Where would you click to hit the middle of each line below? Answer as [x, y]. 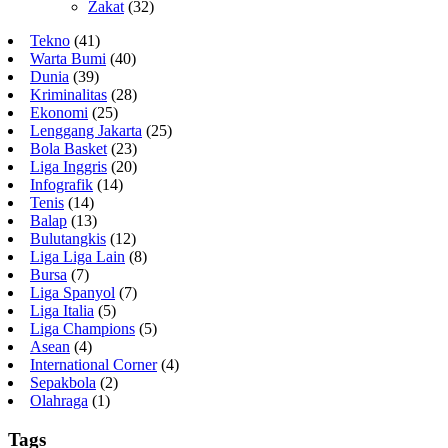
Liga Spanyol [72, 293]
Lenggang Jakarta [86, 131]
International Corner [93, 365]
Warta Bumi [68, 59]
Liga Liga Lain [77, 257]
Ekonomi [59, 113]
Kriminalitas [68, 95]
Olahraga [59, 401]
